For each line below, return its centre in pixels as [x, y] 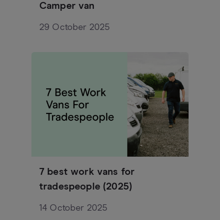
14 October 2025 [73, 208]
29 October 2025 [75, 27]
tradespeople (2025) [86, 186]
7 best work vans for [87, 172]
